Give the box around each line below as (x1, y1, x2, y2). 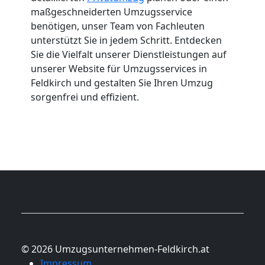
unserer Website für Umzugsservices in (31, 62, 207, 75)
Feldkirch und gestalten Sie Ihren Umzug (31, 76, 213, 89)
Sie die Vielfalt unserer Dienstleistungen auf (31, 47, 227, 61)
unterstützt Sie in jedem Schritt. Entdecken (31, 33, 222, 47)
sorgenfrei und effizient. (31, 90, 139, 104)
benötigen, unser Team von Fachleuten (31, 19, 205, 33)
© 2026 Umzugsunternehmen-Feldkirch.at (21, 242, 209, 256)
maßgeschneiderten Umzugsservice (31, 5, 192, 18)
